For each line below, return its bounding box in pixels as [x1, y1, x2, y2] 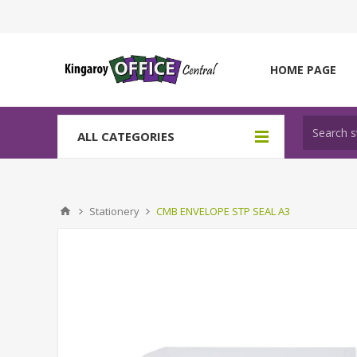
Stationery [89, 204, 139, 218]
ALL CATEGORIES [77, 128, 175, 144]
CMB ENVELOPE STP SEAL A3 [156, 204, 290, 218]
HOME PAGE [270, 62, 336, 77]
